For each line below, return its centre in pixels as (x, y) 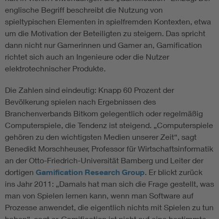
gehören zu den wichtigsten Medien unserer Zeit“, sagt (101, 137)
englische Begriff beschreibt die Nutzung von (84, 10)
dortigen (20, 172)
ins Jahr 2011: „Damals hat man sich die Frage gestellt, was (109, 184)
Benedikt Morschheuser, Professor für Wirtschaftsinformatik (109, 149)
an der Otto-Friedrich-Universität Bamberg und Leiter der (104, 160)
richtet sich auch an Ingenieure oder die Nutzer (87, 57)
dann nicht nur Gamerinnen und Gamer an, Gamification (103, 45)
